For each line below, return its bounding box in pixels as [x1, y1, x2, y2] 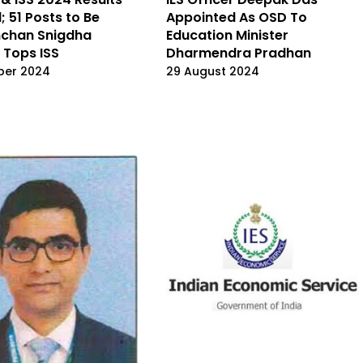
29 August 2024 [166, 62, 259, 79]
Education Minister [166, 25, 288, 45]
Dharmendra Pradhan [166, 43, 311, 62]
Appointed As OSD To [166, 7, 307, 27]
